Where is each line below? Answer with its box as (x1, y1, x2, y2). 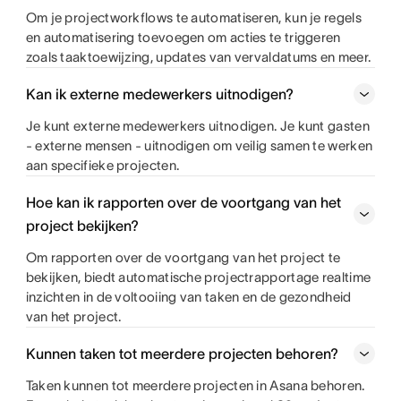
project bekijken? (25, 218, 139, 235)
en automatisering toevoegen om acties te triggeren (25, 30, 341, 46)
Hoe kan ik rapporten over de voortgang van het (25, 194, 341, 211)
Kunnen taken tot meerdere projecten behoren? (25, 346, 338, 363)
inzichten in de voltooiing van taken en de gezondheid (25, 289, 352, 305)
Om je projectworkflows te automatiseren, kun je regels (25, 10, 362, 26)
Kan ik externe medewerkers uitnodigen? (25, 86, 294, 103)
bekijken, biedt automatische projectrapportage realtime (25, 269, 371, 286)
